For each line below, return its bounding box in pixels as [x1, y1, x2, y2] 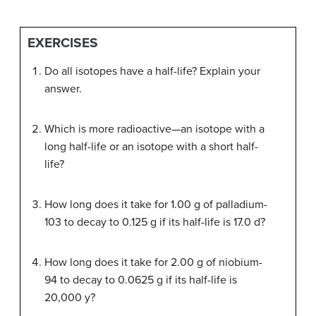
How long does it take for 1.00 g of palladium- [44, 197, 267, 212]
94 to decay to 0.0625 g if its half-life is [44, 273, 237, 288]
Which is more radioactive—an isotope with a [44, 122, 265, 137]
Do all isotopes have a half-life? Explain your [44, 64, 260, 79]
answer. [44, 82, 82, 97]
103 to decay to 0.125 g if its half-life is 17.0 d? [44, 215, 265, 230]
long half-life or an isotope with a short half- [44, 140, 258, 154]
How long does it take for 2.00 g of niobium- [44, 255, 262, 270]
